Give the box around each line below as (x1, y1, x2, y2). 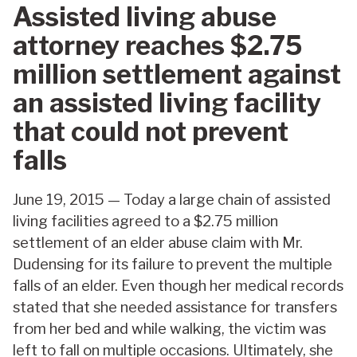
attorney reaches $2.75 (13, 29, 302, 61)
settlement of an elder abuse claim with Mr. (13, 233, 303, 253)
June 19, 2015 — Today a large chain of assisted (13, 190, 331, 210)
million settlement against (13, 57, 341, 90)
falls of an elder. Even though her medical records (13, 277, 343, 296)
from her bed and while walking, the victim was (13, 320, 326, 339)
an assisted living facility (13, 86, 321, 119)
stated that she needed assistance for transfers (13, 298, 337, 317)
